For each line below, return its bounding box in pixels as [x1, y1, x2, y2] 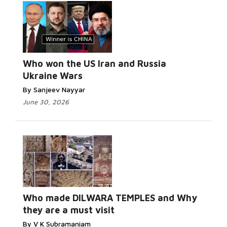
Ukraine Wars [23, 70, 83, 81]
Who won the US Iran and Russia [23, 58, 166, 69]
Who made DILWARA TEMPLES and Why [23, 193, 197, 203]
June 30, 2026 [23, 98, 69, 106]
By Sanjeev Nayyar [23, 85, 85, 94]
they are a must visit [23, 205, 115, 215]
